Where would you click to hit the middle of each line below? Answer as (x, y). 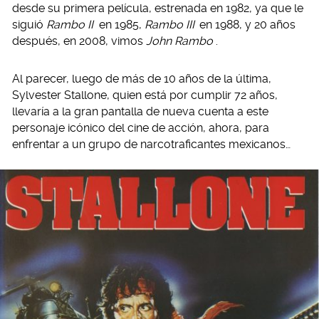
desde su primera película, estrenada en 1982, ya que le (158, 8)
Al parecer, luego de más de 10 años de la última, (142, 79)
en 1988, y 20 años (246, 25)
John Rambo (179, 41)
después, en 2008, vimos (79, 41)
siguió (29, 25)
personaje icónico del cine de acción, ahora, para (141, 128)
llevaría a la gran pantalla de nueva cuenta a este (140, 111)
